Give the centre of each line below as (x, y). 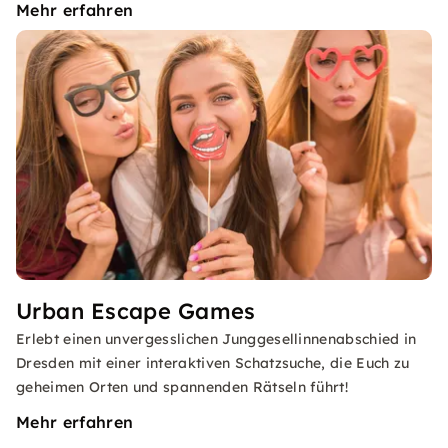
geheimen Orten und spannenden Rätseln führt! (182, 387)
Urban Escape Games (136, 311)
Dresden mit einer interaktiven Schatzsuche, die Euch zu (213, 363)
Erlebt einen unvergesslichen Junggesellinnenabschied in (216, 339)
